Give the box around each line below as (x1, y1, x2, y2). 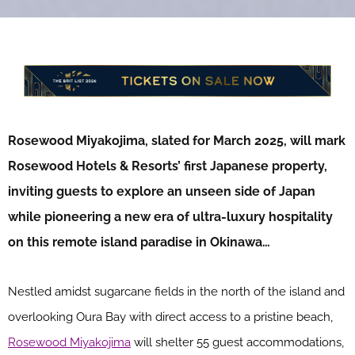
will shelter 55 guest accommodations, (131, 334, 344, 349)
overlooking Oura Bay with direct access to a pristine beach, (8, 309, 333, 324)
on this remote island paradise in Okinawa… (8, 234, 270, 250)
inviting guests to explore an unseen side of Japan (8, 183, 315, 199)
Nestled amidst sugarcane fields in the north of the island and (8, 284, 345, 299)
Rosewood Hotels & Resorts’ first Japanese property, (8, 158, 327, 174)
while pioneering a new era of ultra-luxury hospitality (8, 208, 333, 224)
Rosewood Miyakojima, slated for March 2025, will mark (8, 132, 345, 148)
